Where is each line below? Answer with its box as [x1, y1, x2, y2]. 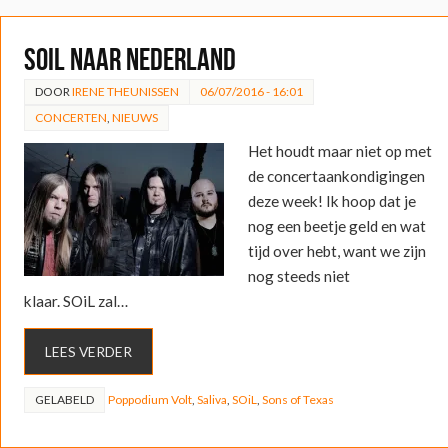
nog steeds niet [247, 266, 350, 285]
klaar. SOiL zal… [23, 291, 128, 310]
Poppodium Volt [107, 391, 192, 407]
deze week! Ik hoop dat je [247, 191, 416, 210]
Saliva [196, 391, 227, 407]
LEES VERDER [44, 342, 132, 360]
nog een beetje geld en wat [247, 216, 426, 235]
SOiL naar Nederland [23, 42, 236, 76]
